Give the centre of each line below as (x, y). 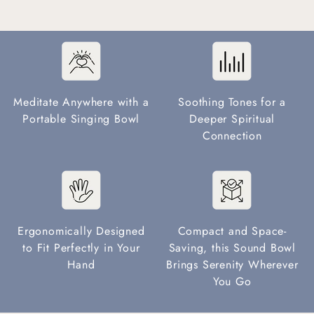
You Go (232, 281)
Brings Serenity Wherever (232, 264)
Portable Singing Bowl (81, 118)
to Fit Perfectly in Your (81, 247)
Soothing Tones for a (232, 102)
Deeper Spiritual (232, 118)
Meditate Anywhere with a (81, 102)
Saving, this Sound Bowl (232, 247)
